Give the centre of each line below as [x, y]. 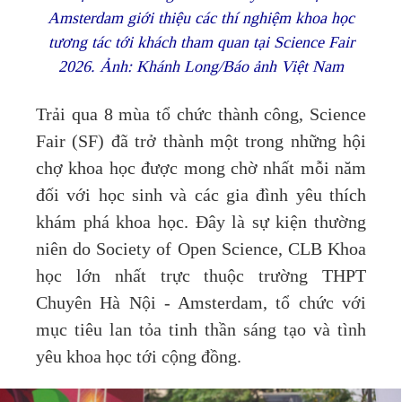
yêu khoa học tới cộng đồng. [139, 357]
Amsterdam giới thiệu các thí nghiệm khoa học [201, 17]
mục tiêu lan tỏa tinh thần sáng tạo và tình [201, 330]
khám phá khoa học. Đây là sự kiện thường [201, 222]
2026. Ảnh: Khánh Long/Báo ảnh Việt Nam [201, 66]
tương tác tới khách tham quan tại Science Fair [201, 42]
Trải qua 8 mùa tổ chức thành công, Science [201, 114]
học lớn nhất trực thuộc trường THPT [201, 276]
